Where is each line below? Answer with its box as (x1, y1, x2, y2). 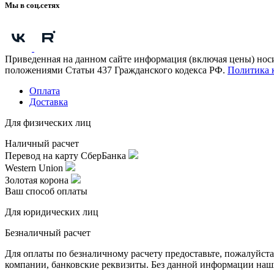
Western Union (5, 162, 65, 173)
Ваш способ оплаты (5, 185, 87, 196)
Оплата (29, 85, 60, 96)
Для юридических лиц (5, 206, 98, 217)
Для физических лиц (5, 117, 91, 128)
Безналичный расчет (5, 227, 91, 238)
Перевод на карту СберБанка (5, 150, 128, 161)
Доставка (29, 96, 68, 107)
